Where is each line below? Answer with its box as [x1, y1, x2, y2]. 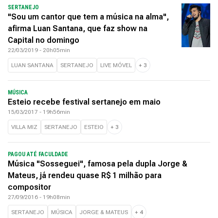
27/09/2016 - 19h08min [8, 194, 70, 200]
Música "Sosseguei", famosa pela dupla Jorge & [8, 159, 187, 168]
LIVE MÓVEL [100, 62, 132, 69]
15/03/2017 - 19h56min [8, 109, 70, 115]
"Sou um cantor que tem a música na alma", [8, 12, 169, 21]
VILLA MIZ [11, 124, 37, 130]
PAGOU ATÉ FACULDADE [8, 151, 68, 158]
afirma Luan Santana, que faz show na [8, 24, 147, 33]
